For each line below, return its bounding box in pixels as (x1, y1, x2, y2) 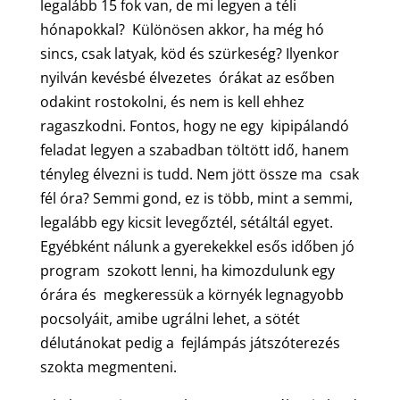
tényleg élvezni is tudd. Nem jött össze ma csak (39, 163, 359, 184)
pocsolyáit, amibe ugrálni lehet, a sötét (39, 308, 300, 329)
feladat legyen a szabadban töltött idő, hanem (39, 139, 349, 160)
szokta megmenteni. (39, 356, 177, 377)
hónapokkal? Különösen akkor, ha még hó (39, 19, 324, 39)
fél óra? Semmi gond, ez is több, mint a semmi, (39, 187, 353, 208)
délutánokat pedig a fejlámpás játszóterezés (39, 332, 340, 353)
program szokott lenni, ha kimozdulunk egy (39, 260, 335, 280)
